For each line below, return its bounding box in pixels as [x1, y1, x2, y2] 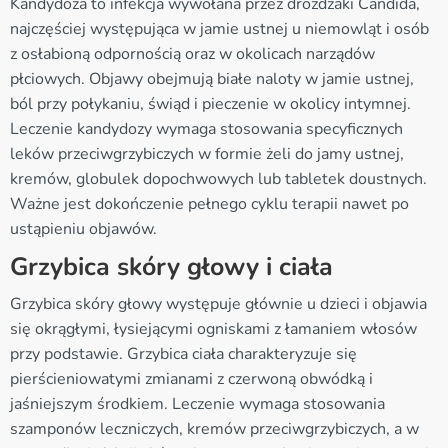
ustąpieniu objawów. [10, 217, 157, 240]
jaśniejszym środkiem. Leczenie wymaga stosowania [10, 392, 385, 415]
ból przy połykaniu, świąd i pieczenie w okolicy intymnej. [10, 92, 411, 115]
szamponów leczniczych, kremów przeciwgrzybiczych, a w [10, 417, 419, 440]
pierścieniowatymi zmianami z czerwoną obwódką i [10, 367, 373, 390]
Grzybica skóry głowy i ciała [10, 249, 333, 284]
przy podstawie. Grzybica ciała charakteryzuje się [10, 342, 357, 365]
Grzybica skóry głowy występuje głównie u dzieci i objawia [10, 292, 427, 315]
